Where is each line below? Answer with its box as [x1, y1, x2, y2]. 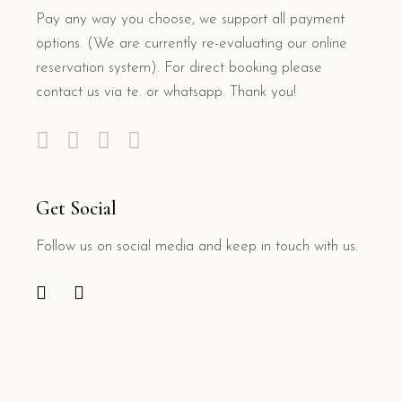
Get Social [36, 197, 117, 221]
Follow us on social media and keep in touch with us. [36, 239, 358, 255]
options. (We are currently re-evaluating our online [36, 36, 347, 52]
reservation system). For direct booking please [36, 60, 322, 76]
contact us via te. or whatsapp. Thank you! [36, 84, 296, 100]
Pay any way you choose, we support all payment [36, 12, 345, 28]
